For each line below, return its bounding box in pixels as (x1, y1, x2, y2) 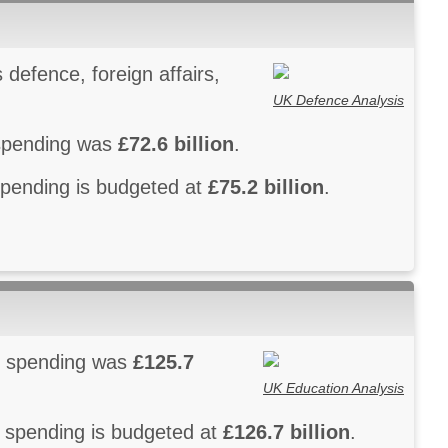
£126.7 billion (223, 421, 350, 444)
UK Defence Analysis (273, 91, 404, 108)
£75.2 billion (208, 176, 324, 199)
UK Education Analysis (263, 379, 404, 396)
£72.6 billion (118, 133, 234, 156)
